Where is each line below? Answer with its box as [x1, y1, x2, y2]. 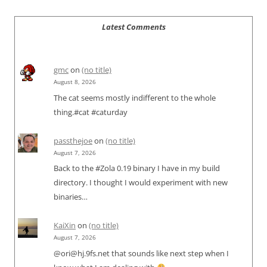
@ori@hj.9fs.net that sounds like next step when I [54, 248, 229, 259]
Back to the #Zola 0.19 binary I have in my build [54, 163, 220, 174]
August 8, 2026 [54, 78, 96, 86]
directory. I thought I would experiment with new [54, 177, 228, 188]
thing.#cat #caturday [54, 106, 128, 117]
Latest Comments [101, 21, 166, 32]
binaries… [54, 191, 88, 203]
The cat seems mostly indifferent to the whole [54, 92, 216, 103]
